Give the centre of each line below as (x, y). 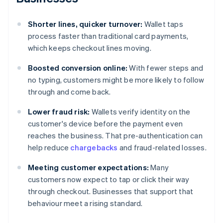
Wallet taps (163, 24)
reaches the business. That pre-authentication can (115, 136)
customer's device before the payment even (106, 124)
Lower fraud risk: (59, 112)
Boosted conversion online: (78, 68)
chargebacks (94, 148)
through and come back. (69, 92)
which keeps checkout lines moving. (90, 48)
